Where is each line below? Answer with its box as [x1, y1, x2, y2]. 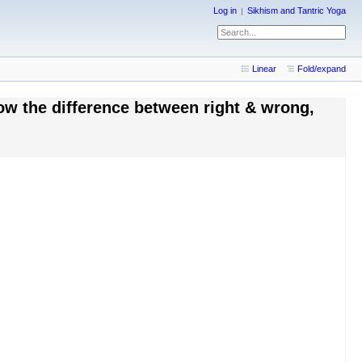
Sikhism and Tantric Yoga [247, 6, 346, 15]
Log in [213, 6, 237, 15]
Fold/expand [297, 64, 346, 74]
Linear [252, 64, 276, 74]
